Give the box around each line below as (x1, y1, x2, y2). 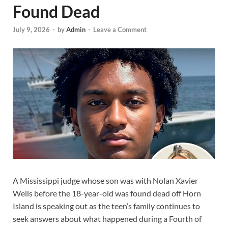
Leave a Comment (93, 25, 147, 34)
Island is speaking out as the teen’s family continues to (13, 201, 200, 211)
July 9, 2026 (13, 25, 50, 34)
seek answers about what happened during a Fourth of (13, 213, 202, 223)
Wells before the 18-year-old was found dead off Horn (13, 188, 201, 198)
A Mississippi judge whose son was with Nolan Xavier (13, 175, 198, 185)
